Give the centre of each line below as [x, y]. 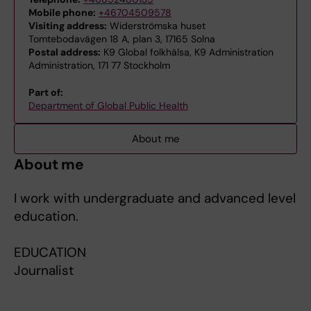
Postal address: [65, 52]
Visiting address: [68, 26]
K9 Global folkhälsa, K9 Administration [187, 52]
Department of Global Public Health [108, 106]
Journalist [44, 270]
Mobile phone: [62, 12]
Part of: [46, 92]
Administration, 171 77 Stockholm [99, 65]
